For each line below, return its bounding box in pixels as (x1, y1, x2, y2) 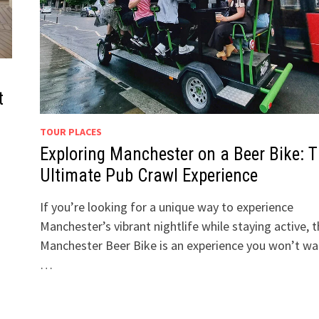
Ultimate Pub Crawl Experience (39, 164, 258, 186)
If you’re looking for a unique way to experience (39, 198, 293, 215)
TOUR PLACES (39, 125, 102, 138)
